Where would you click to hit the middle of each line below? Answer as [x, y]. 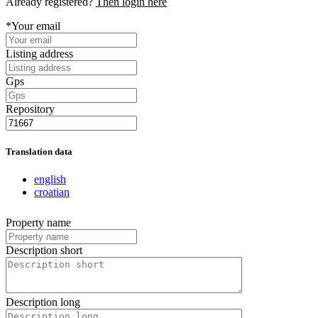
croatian [52, 192]
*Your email [33, 26]
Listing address [39, 53]
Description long [43, 302]
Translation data [39, 151]
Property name [38, 222]
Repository [30, 109]
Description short [44, 250]
